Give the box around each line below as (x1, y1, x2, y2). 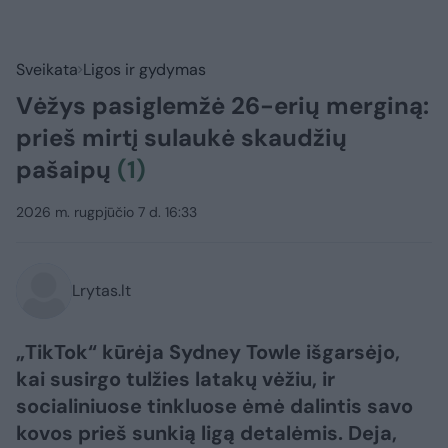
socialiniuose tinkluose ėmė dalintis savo (16, 393, 413, 420)
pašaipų (16, 154, 117, 186)
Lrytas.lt (72, 280, 131, 302)
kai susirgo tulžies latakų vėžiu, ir (16, 366, 335, 393)
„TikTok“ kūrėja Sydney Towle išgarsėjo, (16, 339, 400, 366)
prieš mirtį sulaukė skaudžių (16, 122, 347, 154)
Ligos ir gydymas (83, 59, 206, 81)
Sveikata (16, 59, 78, 81)
